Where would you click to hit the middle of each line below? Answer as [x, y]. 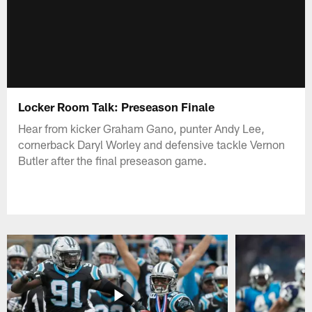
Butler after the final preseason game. [113, 160]
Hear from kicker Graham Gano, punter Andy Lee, [142, 128]
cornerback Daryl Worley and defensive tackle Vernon [152, 144]
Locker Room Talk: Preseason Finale [117, 106]
